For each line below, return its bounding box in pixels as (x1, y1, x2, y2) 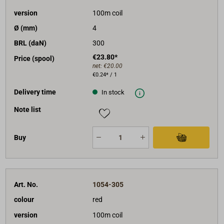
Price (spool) (14, 54, 55, 62)
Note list (14, 105, 41, 113)
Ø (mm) (14, 24, 38, 32)
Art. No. (14, 180, 38, 188)
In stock (99, 88, 124, 96)
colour (14, 195, 34, 204)
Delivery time (14, 87, 56, 96)
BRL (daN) (14, 39, 47, 47)
